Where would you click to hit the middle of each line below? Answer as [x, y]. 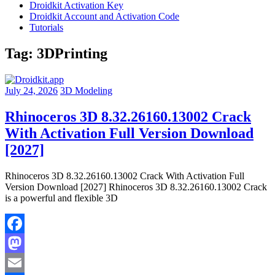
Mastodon [24, 262]
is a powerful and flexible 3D [61, 198]
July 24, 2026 [31, 90]
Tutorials [46, 27]
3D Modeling [86, 90]
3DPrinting [72, 53]
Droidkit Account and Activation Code [104, 16]
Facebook [24, 242]
